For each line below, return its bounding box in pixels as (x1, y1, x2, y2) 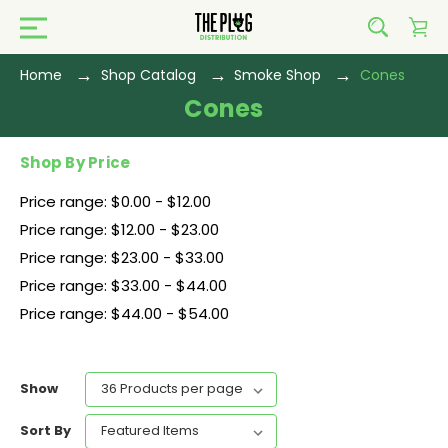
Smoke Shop (234, 65, 321, 85)
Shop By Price (20, 152, 131, 173)
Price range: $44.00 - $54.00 (20, 303, 229, 324)
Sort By (20, 421, 71, 440)
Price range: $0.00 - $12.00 (20, 191, 211, 212)
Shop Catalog (100, 65, 196, 85)
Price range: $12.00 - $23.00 (20, 219, 219, 240)
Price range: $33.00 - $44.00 (20, 275, 227, 296)
